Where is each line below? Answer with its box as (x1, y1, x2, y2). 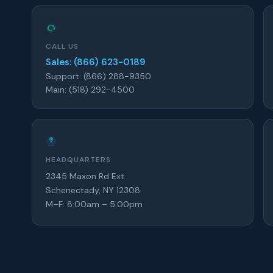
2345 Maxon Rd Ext (46, 171, 124, 182)
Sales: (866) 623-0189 (46, 56, 146, 69)
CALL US (46, 41, 79, 52)
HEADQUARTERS (46, 155, 111, 165)
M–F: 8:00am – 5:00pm (46, 199, 143, 210)
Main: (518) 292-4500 (46, 84, 135, 96)
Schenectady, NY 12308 (46, 185, 140, 196)
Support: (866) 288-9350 (46, 71, 151, 82)
